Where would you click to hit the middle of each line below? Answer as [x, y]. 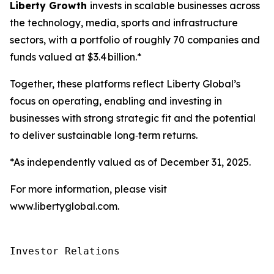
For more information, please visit [88, 189]
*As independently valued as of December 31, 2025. [130, 162]
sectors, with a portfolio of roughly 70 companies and [135, 40]
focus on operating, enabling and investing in [116, 101]
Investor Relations [65, 251]
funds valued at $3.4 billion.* [76, 57]
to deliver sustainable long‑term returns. [104, 135]
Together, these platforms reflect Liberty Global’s [125, 84]
